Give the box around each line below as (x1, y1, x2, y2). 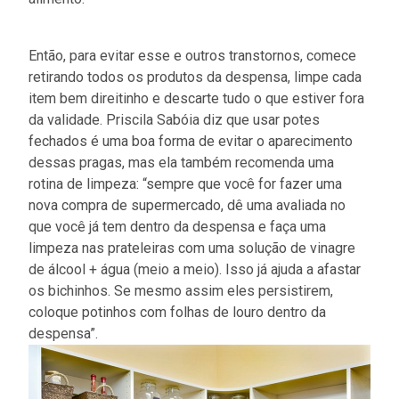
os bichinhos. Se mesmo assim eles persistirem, (28, 282, 333, 299)
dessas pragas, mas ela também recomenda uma (28, 154, 334, 171)
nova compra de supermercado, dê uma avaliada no (28, 197, 346, 214)
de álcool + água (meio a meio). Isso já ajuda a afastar (28, 261, 361, 278)
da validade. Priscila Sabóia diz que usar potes (28, 111, 320, 128)
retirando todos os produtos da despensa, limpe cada (28, 69, 362, 85)
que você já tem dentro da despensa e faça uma (28, 218, 326, 235)
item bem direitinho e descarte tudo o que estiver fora (28, 90, 364, 107)
